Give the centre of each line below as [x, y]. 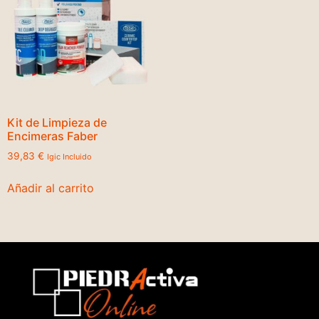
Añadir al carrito [51, 188]
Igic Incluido [69, 156]
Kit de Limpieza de [57, 122]
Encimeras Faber [52, 136]
